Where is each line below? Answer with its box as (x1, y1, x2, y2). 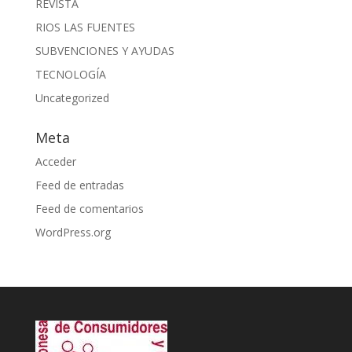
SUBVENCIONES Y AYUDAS (35, 43, 174, 59)
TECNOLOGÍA (35, 67, 106, 82)
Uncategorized (35, 90, 109, 106)
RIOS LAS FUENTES (35, 20, 135, 35)
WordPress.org (35, 225, 111, 240)
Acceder (35, 154, 76, 170)
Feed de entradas (35, 178, 124, 193)
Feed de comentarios (35, 201, 144, 217)
